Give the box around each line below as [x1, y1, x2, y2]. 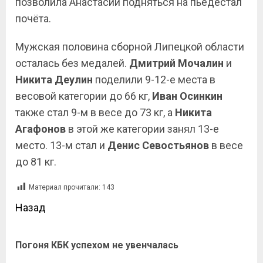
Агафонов [15, 123, 66, 136]
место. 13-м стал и [15, 139, 107, 152]
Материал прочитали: [29, 183, 100, 192]
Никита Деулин [15, 73, 93, 86]
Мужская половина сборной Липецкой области [15, 41, 244, 53]
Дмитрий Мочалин [129, 57, 224, 70]
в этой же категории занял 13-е [66, 123, 219, 136]
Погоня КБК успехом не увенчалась [15, 240, 178, 251]
